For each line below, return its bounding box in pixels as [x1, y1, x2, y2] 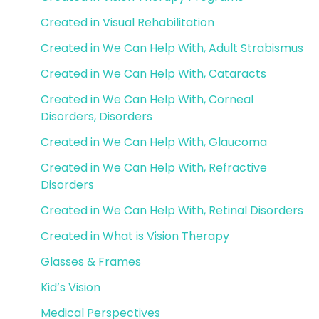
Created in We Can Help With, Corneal [40, 90, 253, 108]
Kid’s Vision [40, 278, 100, 296]
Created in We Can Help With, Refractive [40, 159, 267, 176]
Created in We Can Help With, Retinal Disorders [40, 202, 303, 219]
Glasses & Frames [40, 253, 141, 270]
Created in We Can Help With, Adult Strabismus [40, 39, 303, 56]
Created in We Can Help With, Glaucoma [40, 133, 267, 150]
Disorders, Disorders [40, 108, 152, 125]
